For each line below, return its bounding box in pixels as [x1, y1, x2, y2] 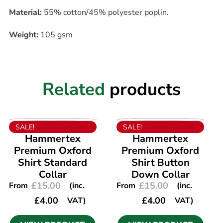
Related [42, 77, 110, 101]
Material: [8, 7, 44, 18]
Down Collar [131, 168, 190, 182]
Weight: [8, 29, 40, 40]
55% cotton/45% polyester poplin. [43, 7, 169, 18]
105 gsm [40, 29, 73, 40]
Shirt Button [131, 156, 190, 170]
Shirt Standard [18, 156, 88, 170]
